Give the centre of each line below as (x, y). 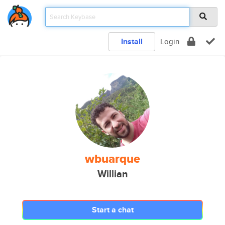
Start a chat (113, 210)
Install (132, 41)
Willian (113, 174)
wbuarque (113, 159)
